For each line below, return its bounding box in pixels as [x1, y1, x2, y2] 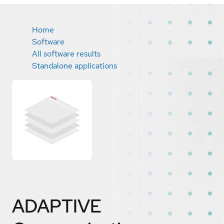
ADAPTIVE [12, 193, 101, 218]
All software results [32, 48, 100, 59]
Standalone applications [32, 60, 117, 71]
